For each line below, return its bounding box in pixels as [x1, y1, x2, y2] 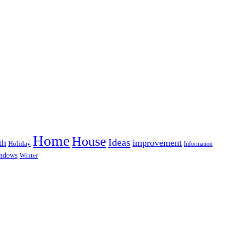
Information [184, 140, 213, 147]
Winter [20, 151, 38, 159]
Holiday [8, 140, 31, 147]
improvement [132, 137, 182, 148]
